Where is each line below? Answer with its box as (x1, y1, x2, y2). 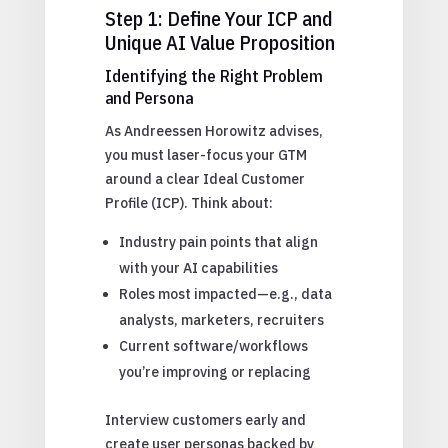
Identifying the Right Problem (104, 64, 323, 87)
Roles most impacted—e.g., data (118, 284, 332, 303)
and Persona (104, 86, 193, 109)
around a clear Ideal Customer (104, 169, 305, 188)
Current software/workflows (118, 336, 308, 355)
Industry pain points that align (118, 232, 318, 251)
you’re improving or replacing (118, 362, 311, 381)
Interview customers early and (104, 410, 306, 429)
